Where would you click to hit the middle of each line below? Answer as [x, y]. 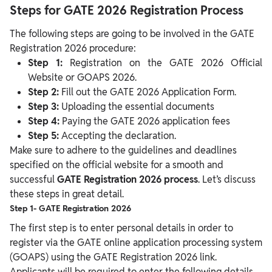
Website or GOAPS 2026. [82, 78]
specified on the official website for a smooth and [117, 165]
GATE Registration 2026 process [127, 180]
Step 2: [45, 92]
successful [33, 180]
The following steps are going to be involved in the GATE [132, 34]
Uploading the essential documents [138, 107]
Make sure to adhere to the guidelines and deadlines [123, 151]
